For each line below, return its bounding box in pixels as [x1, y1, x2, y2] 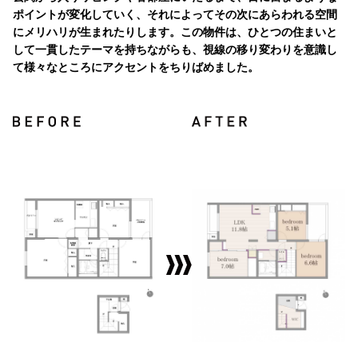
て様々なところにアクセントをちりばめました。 [12, 58, 259, 74]
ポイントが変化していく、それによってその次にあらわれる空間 [12, 6, 337, 22]
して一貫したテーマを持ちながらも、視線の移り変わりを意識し [12, 41, 337, 57]
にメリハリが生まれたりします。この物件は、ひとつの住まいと [12, 23, 337, 39]
